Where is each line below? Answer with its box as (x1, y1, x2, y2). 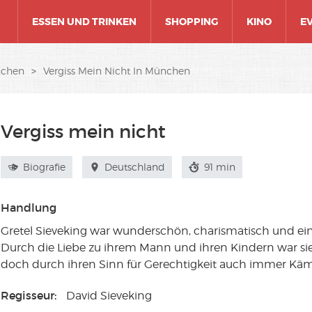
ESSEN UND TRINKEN (32, 15, 136, 28)
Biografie (20, 161, 66, 173)
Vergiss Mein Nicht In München (43, 65, 190, 77)
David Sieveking (66, 289, 153, 302)
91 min (201, 161, 236, 173)
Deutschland (102, 161, 166, 173)
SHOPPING (165, 15, 218, 28)
